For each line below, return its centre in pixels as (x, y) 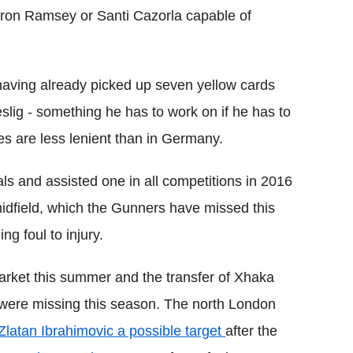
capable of (217, 15)
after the (251, 331)
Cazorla (158, 15)
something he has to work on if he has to (163, 111)
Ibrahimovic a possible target (131, 331)
